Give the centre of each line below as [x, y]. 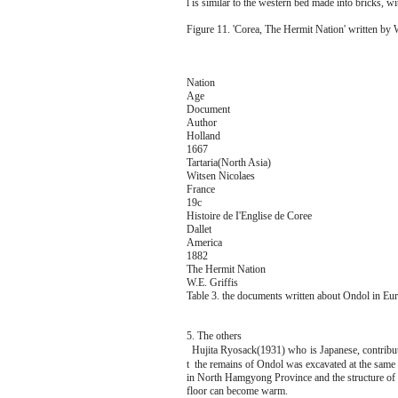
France [200, 189]
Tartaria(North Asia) [228, 163]
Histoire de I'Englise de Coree [249, 216]
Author [201, 123]
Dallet [199, 229]
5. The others [214, 336]
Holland [203, 136]
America [204, 243]
